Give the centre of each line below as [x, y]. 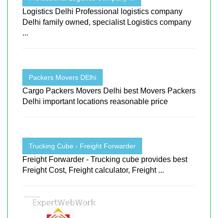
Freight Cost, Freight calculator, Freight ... [93, 170]
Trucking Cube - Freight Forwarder [82, 146]
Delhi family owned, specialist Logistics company [107, 22]
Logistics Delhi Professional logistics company [102, 11]
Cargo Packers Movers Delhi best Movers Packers [109, 91]
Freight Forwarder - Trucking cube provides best [105, 159]
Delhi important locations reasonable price [95, 101]
